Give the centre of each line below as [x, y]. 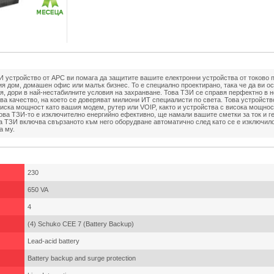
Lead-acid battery [54, 241]
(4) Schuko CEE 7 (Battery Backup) [81, 224]
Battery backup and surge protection [82, 258]
